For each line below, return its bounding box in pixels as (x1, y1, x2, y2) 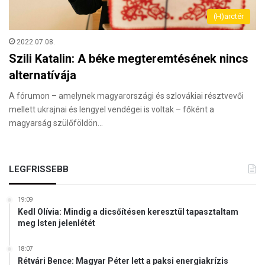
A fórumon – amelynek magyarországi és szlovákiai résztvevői (9, 91, 244, 101)
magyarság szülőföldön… (9, 118, 103, 128)
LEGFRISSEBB (9, 163, 69, 174)
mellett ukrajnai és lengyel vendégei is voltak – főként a (9, 104, 214, 114)
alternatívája (9, 67, 76, 82)
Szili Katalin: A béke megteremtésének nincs (9, 51, 248, 66)
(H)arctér (214, 11, 244, 21)
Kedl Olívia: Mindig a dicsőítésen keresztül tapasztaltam (18, 206, 238, 216)
